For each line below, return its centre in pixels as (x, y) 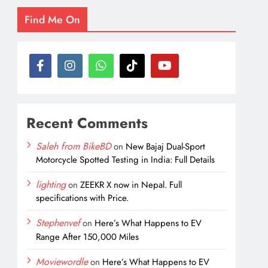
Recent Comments (87, 123)
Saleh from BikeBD (74, 146)
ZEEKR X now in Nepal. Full (131, 185)
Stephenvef (58, 223)
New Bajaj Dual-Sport (166, 146)
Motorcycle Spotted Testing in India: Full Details (126, 159)
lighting (51, 184)
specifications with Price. (83, 198)
